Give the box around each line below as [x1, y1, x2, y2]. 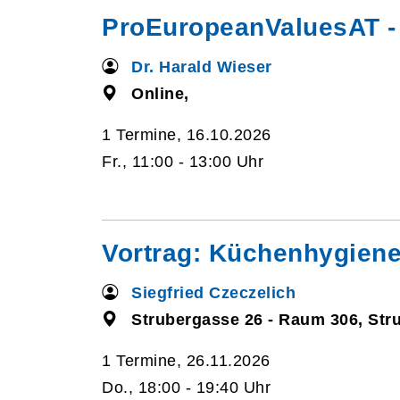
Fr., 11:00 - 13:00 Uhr [102, 153, 263, 171]
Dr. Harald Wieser [131, 58, 272, 76]
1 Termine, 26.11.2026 [102, 352, 271, 370]
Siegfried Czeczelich [131, 284, 296, 302]
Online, [131, 85, 189, 103]
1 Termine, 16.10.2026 [102, 126, 271, 144]
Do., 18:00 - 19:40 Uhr [102, 379, 271, 396]
